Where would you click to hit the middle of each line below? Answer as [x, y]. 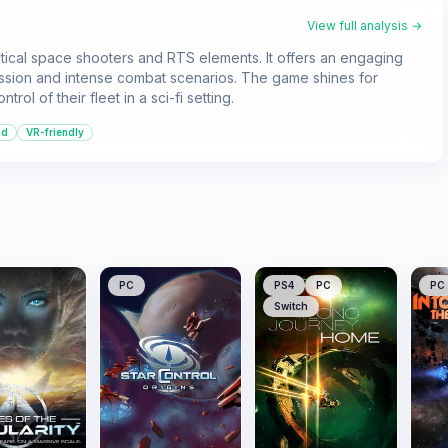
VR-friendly [55, 132]
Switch [291, 306]
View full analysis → [364, 25]
